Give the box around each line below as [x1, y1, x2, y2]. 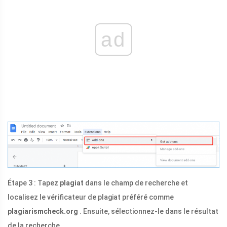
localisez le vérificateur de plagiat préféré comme [8, 193, 174, 201]
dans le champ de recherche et [84, 178, 188, 187]
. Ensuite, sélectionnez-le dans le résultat [78, 207, 218, 215]
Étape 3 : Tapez [8, 178, 60, 187]
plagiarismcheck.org [8, 207, 78, 215]
